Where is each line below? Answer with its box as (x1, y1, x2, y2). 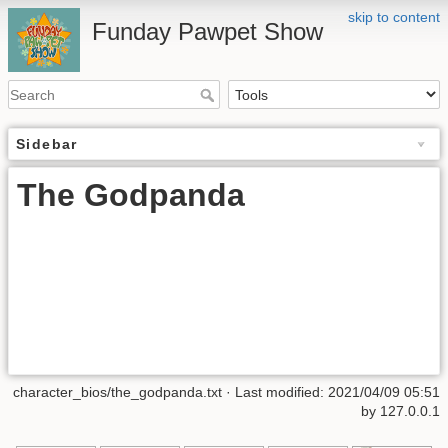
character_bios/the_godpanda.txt (13, 384, 222, 401)
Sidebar (16, 136, 78, 153)
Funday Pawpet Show (92, 18, 324, 45)
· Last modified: (222, 384, 328, 401)
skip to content (348, 9, 440, 25)
